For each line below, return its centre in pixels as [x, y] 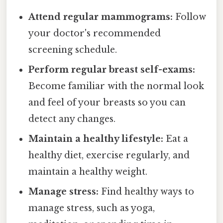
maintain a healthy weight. [88, 172]
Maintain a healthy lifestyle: [96, 139]
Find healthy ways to [147, 192]
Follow [190, 17]
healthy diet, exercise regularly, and [109, 156]
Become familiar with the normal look [116, 86]
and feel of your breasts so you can [107, 103]
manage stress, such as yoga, [92, 208]
